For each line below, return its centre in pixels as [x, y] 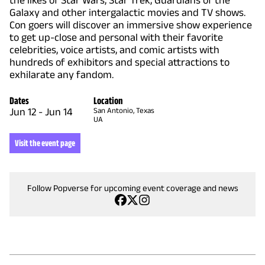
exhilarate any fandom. [62, 75]
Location [108, 101]
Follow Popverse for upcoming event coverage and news [132, 188]
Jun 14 [59, 112]
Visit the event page [45, 143]
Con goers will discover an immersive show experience [131, 25]
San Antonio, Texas [124, 111]
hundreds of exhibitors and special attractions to [119, 62]
